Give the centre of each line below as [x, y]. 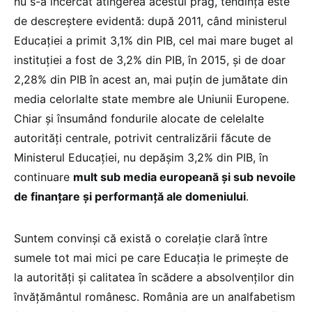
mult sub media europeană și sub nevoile [185, 177]
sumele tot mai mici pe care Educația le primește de [151, 257]
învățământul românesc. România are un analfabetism [155, 296]
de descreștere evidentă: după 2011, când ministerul [150, 21]
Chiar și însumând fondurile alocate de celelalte [139, 118]
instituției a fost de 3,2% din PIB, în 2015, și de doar [150, 60]
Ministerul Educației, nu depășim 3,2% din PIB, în [141, 157]
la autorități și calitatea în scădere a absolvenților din [154, 277]
